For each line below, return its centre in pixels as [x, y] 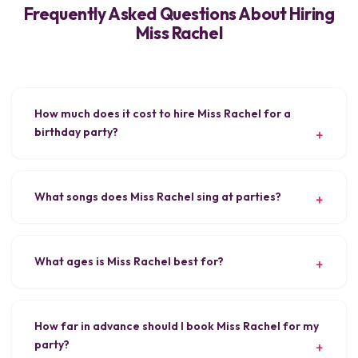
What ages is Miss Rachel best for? [129, 261]
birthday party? [76, 131]
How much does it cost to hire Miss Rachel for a [163, 113]
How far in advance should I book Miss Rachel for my [177, 326]
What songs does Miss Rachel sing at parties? [158, 196]
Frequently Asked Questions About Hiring [179, 13]
